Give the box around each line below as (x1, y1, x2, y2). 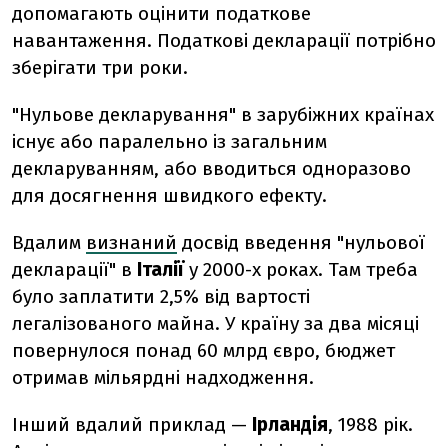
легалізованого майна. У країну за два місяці (12, 312, 419, 335)
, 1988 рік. (328, 413, 413, 436)
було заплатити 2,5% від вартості (12, 285, 310, 308)
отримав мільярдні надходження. (12, 366, 314, 389)
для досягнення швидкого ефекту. (12, 184, 327, 207)
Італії (137, 258, 189, 281)
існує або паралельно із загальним (12, 130, 327, 153)
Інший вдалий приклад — (12, 413, 252, 436)
